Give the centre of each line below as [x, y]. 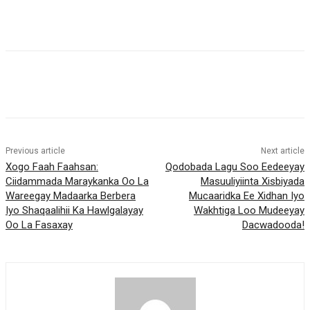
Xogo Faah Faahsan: [52, 167]
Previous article [35, 151]
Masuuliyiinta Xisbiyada [252, 182]
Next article [282, 151]
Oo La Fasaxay [39, 225]
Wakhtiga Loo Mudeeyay [249, 211]
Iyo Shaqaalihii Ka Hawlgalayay [74, 211]
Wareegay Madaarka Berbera [71, 196]
